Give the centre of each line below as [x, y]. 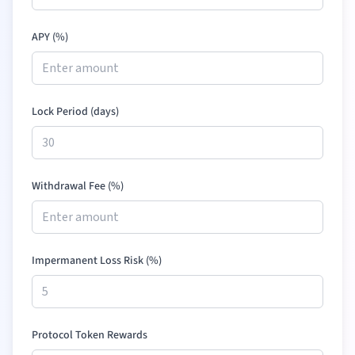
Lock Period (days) [75, 112]
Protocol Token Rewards [90, 335]
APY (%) [50, 37]
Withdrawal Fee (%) [78, 186]
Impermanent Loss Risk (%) [97, 261]
